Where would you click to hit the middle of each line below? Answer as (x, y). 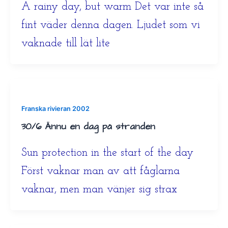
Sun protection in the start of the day (107, 153)
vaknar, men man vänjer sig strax (99, 190)
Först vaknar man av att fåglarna (100, 172)
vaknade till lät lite (65, 43)
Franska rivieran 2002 (55, 108)
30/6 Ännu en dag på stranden (88, 126)
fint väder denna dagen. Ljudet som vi (110, 25)
